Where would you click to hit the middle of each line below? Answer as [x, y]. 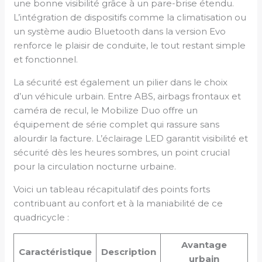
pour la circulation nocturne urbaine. [95, 166]
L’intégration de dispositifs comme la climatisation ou [130, 17]
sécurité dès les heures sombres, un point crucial [122, 152]
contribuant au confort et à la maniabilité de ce [118, 203]
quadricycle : [42, 217]
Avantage [204, 244]
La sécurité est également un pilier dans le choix [121, 82]
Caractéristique [55, 251]
